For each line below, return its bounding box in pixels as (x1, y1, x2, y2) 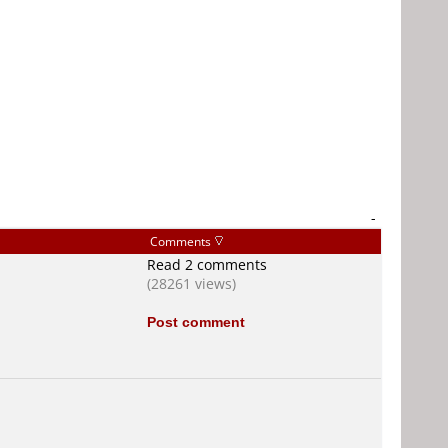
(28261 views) (147, 274, 236, 293)
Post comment (147, 312, 245, 331)
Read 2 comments (147, 255, 267, 274)
